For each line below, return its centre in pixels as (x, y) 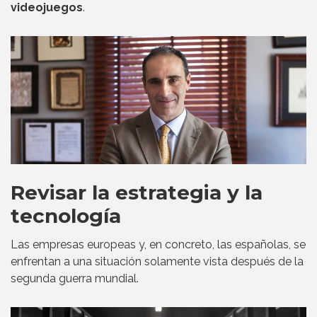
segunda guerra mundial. (75, 279)
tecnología (66, 216)
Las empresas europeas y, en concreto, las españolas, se (158, 245)
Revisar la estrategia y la (137, 193)
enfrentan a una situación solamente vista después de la (157, 262)
